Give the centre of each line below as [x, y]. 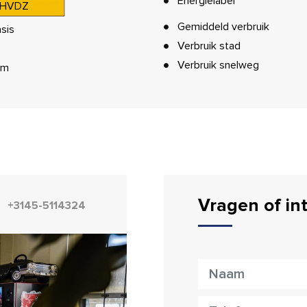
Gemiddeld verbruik [223, 27]
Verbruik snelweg [218, 65]
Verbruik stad [209, 46]
